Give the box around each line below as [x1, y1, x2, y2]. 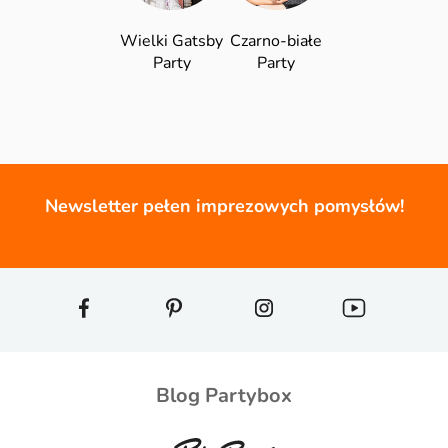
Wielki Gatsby [120, 29, 224, 52]
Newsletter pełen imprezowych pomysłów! [44, 193, 404, 218]
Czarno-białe [230, 29, 323, 52]
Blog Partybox [156, 381, 292, 409]
